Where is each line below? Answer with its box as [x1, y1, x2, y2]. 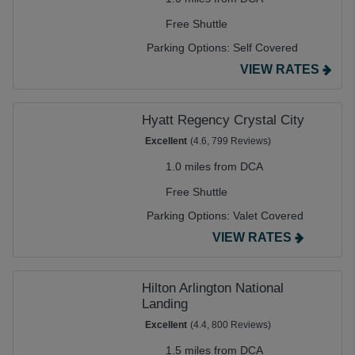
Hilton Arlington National [142, 281, 284, 296]
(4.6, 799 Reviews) [190, 136, 271, 147]
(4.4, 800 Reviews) [190, 319, 271, 330]
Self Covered [233, 41, 298, 54]
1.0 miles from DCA [166, 160, 263, 173]
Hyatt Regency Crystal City [142, 113, 304, 128]
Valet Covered [233, 209, 303, 222]
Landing [142, 296, 188, 311]
